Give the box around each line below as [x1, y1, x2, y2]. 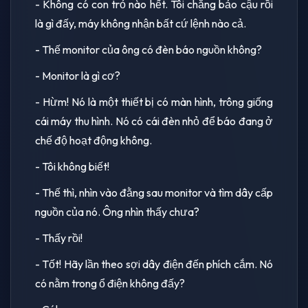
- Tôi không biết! [35, 159, 109, 173]
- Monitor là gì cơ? [35, 68, 120, 82]
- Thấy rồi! [35, 230, 82, 245]
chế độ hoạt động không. [35, 133, 152, 147]
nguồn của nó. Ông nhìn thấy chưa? [35, 204, 199, 219]
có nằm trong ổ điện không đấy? [35, 276, 185, 290]
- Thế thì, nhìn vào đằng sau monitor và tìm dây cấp [35, 185, 273, 199]
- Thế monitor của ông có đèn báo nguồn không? [35, 42, 262, 56]
